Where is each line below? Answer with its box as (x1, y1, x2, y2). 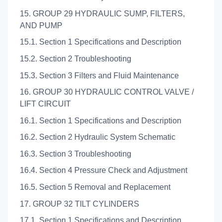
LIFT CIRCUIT (20, 100, 71, 109)
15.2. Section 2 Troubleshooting (20, 54, 131, 63)
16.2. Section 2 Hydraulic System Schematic (20, 133, 175, 142)
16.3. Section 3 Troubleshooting (20, 149, 131, 158)
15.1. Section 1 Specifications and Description (20, 38, 181, 47)
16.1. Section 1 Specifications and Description (20, 116, 181, 125)
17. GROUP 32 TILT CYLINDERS (20, 199, 139, 208)
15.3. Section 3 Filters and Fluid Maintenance (20, 71, 179, 80)
